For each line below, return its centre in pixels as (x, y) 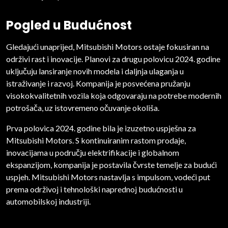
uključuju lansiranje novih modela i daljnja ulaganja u (95, 71)
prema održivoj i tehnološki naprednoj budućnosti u (94, 189)
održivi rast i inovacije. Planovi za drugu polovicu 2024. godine (113, 59)
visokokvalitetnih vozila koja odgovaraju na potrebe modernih (114, 96)
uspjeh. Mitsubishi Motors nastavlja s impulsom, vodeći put (108, 177)
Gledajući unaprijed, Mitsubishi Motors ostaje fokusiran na (108, 47)
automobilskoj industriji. (48, 202)
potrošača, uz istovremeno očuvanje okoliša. (83, 108)
